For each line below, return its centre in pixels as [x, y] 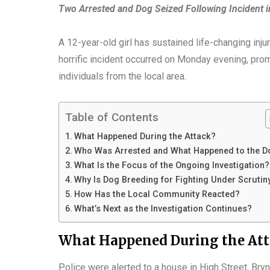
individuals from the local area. [122, 76]
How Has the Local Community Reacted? [157, 194]
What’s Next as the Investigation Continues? [163, 209]
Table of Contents [112, 118]
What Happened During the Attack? [145, 136]
